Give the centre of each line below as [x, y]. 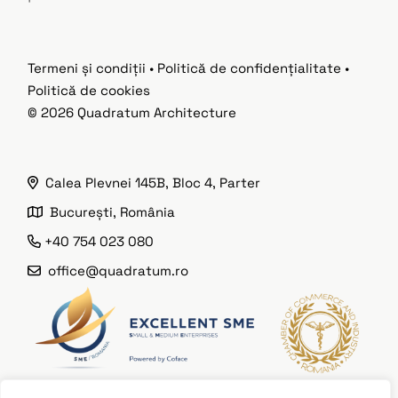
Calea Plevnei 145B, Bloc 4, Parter [149, 182]
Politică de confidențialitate [250, 68]
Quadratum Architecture [157, 112]
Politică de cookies [89, 90]
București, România [109, 211]
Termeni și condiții [87, 68]
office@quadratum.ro [115, 270]
